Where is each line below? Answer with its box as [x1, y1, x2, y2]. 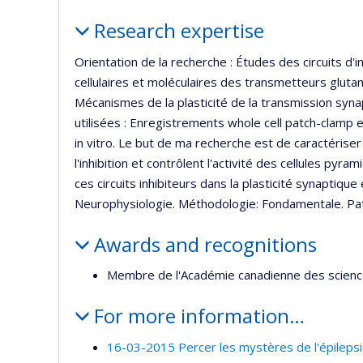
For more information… [93, 302, 305, 329]
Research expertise [93, 17, 264, 44]
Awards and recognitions [93, 230, 317, 258]
